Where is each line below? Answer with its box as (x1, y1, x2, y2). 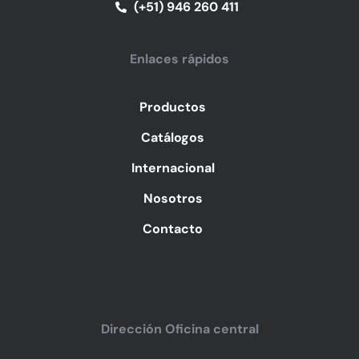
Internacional (131, 159, 215, 177)
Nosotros (143, 190, 203, 208)
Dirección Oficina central (100, 321, 259, 338)
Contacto (143, 220, 204, 238)
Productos (139, 99, 207, 116)
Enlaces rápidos (130, 50, 229, 68)
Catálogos (141, 129, 205, 147)
